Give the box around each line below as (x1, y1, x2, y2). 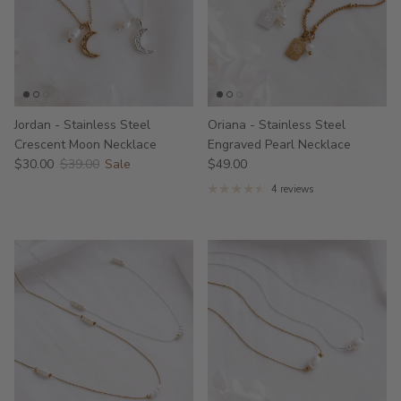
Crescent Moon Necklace (14, 135, 157, 153)
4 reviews (270, 182, 313, 196)
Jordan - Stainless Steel (14, 115, 150, 133)
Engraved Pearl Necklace (208, 135, 351, 153)
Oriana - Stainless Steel (208, 115, 346, 133)
